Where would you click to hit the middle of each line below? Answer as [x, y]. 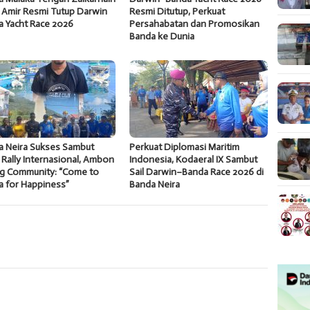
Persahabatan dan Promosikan [195, 24]
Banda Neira [155, 184]
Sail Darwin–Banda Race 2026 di [197, 172]
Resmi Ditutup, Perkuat [177, 11]
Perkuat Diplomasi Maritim [185, 147]
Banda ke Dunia [162, 36]
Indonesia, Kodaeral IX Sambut [194, 159]
